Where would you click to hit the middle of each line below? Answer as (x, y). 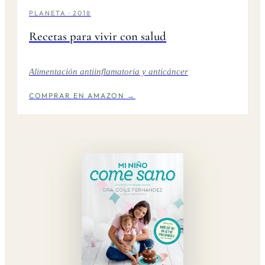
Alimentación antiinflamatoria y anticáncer (109, 72)
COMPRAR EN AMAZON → (82, 96)
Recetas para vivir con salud (98, 37)
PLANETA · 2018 (60, 13)
